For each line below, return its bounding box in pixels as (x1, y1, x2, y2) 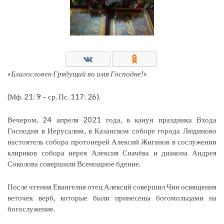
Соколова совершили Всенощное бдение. (7, 158, 140, 168)
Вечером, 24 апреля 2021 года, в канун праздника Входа (7, 114, 216, 124)
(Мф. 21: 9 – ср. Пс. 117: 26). (7, 91, 100, 101)
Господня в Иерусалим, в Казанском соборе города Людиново (7, 125, 216, 135)
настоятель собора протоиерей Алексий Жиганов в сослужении (7, 136, 216, 146)
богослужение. (7, 203, 55, 213)
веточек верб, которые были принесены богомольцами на (7, 192, 216, 202)
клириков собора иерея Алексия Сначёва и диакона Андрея (7, 147, 216, 157)
